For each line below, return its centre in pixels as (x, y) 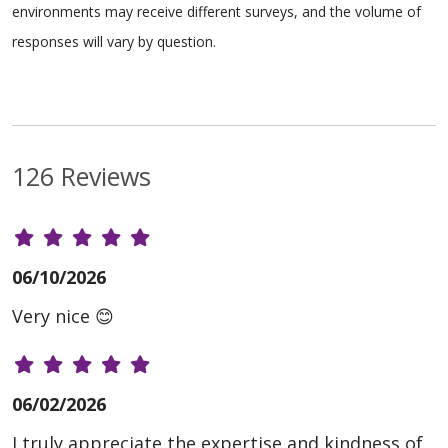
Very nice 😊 (63, 316)
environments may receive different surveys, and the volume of (216, 12)
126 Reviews (81, 176)
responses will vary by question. (114, 42)
